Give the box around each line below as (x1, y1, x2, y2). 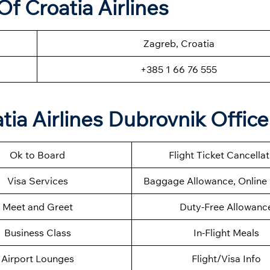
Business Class (4, 227, 71, 239)
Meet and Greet (2, 201, 73, 213)
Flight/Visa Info (191, 253, 261, 265)
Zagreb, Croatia (143, 37, 215, 50)
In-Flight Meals (193, 227, 259, 239)
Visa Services (7, 175, 68, 187)
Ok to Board (10, 149, 65, 162)
